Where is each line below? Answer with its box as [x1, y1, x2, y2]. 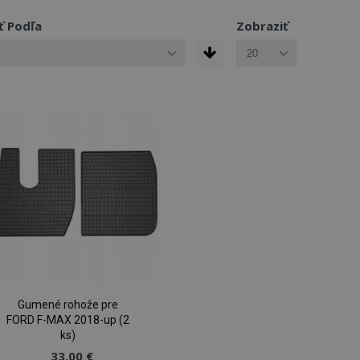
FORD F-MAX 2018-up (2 [6, 313, 129, 327]
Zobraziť [235, 18, 288, 34]
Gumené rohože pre [17, 298, 118, 312]
